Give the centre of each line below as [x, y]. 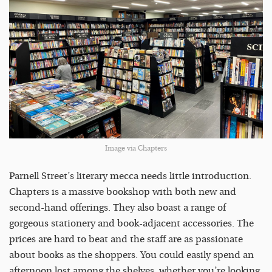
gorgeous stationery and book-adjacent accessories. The [131, 223]
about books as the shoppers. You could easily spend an [131, 255]
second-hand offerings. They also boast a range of [117, 207]
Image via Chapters [136, 148]
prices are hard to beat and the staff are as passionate [126, 239]
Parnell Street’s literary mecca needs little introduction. [130, 176]
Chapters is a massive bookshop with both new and [123, 192]
